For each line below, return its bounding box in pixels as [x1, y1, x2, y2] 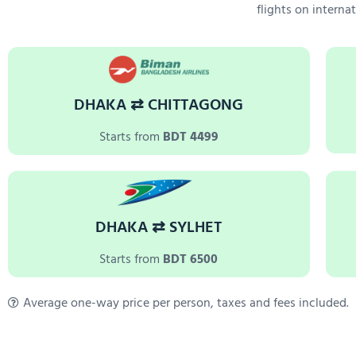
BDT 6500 [163, 249, 219, 270]
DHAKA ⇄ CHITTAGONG [74, 91, 244, 118]
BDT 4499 [162, 126, 219, 147]
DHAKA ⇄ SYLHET [95, 215, 222, 241]
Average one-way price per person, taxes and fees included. [23, 292, 349, 314]
